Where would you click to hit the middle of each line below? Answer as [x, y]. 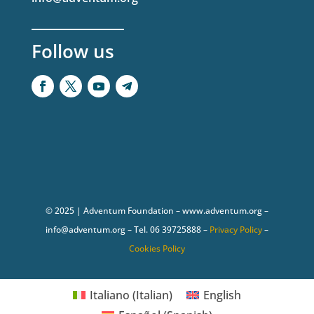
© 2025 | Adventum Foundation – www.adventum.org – [157, 211]
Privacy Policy [235, 230]
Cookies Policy [157, 249]
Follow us [73, 52]
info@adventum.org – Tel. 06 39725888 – [127, 230]
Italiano [110, 295]
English [223, 295]
